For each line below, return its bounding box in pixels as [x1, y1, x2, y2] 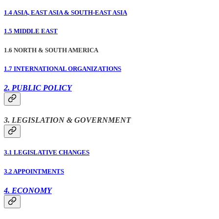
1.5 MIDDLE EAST [4, 27, 58, 35]
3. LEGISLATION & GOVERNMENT [4, 116, 131, 125]
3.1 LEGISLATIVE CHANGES [4, 149, 89, 156]
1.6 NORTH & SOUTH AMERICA [4, 46, 98, 54]
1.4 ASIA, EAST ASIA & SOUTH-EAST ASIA [4, 9, 127, 17]
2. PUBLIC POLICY [4, 83, 72, 92]
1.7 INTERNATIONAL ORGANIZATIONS [4, 65, 121, 72]
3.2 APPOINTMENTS [4, 167, 64, 175]
